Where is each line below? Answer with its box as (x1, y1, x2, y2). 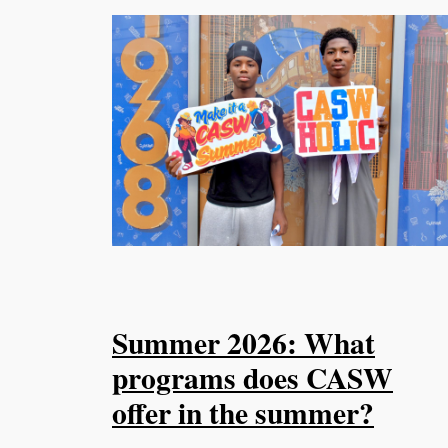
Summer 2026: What (112, 321, 375, 365)
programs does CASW (112, 356, 393, 400)
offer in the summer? (112, 391, 374, 435)
